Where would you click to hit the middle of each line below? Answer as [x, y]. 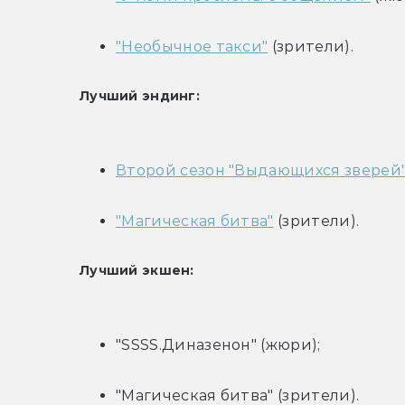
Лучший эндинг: [140, 96]
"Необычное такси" [192, 47]
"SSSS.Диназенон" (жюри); [218, 345]
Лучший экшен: [137, 271]
